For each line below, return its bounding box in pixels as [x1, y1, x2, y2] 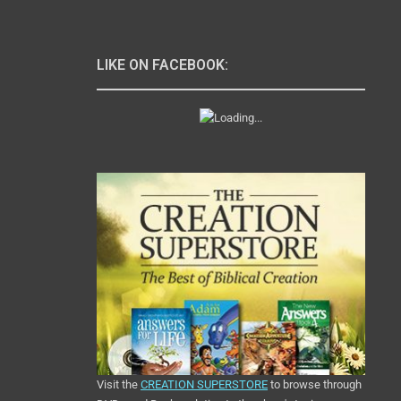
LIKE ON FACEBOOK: [97, 56, 228, 73]
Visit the [97, 378, 141, 392]
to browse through [268, 378, 362, 392]
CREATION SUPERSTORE [141, 378, 268, 392]
